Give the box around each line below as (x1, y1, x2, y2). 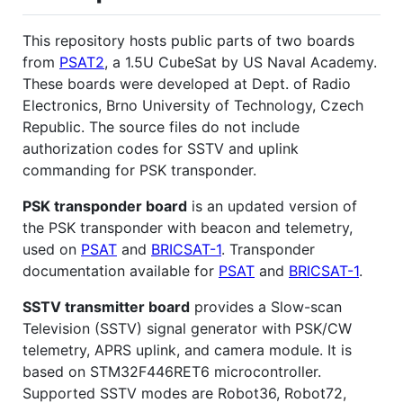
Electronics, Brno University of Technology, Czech (22, 95, 363, 114)
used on (22, 239, 81, 258)
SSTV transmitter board (22, 297, 190, 316)
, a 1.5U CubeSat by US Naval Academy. (104, 52, 377, 71)
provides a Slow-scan (190, 297, 342, 316)
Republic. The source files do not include (22, 117, 300, 136)
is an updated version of (187, 196, 357, 215)
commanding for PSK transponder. (22, 160, 256, 179)
